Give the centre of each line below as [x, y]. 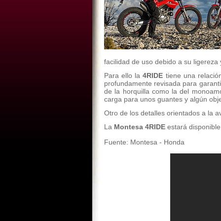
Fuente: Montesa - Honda [144, 142]
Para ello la [122, 75]
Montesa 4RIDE [140, 127]
